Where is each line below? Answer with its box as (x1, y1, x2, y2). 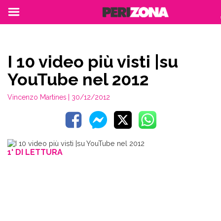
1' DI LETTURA (7, 147, 63, 157)
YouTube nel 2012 (7, 70, 148, 89)
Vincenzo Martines (7, 93, 67, 101)
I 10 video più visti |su (7, 52, 178, 72)
